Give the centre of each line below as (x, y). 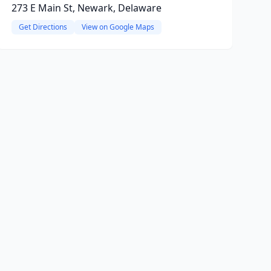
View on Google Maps (118, 27)
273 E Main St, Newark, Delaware (86, 8)
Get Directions (43, 27)
